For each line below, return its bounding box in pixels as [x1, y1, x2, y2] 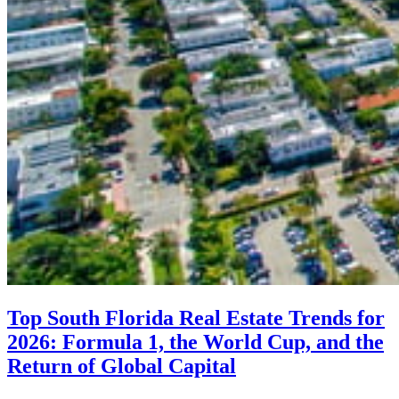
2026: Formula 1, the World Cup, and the [7, 330, 384, 354]
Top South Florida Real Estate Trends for [7, 305, 385, 330]
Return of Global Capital [7, 354, 236, 378]
